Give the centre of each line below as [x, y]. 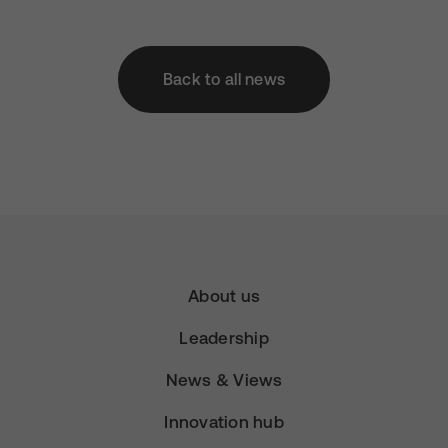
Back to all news [224, 78]
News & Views [224, 379]
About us [224, 295]
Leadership [224, 337]
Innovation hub [224, 421]
